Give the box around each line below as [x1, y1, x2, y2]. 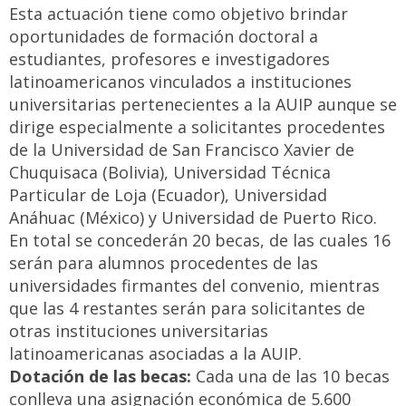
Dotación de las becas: [9, 365, 191, 387]
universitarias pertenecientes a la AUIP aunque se [9, 93, 397, 115]
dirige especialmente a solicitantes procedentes [9, 116, 385, 138]
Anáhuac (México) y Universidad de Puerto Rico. [9, 207, 377, 228]
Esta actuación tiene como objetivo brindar [9, 3, 348, 24]
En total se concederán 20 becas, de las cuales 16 [9, 229, 391, 251]
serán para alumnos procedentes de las [9, 252, 318, 274]
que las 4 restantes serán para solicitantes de [9, 297, 365, 319]
